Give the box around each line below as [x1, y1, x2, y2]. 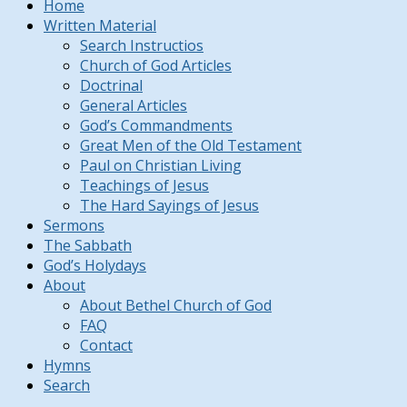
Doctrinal [80, 75, 143, 96]
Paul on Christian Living [80, 155, 242, 176]
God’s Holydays [44, 255, 146, 276]
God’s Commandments [80, 115, 233, 136]
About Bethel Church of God [80, 295, 272, 316]
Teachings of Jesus [80, 175, 209, 196]
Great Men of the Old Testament [80, 135, 302, 156]
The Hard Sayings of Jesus [80, 195, 259, 216]
